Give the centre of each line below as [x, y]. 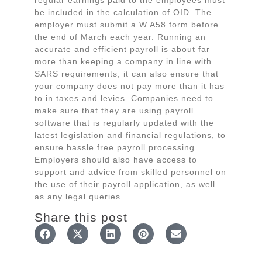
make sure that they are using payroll [114, 111]
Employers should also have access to [116, 160]
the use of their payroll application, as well [125, 185]
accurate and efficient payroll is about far [122, 49]
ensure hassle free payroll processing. [116, 148]
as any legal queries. [79, 197]
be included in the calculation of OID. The [123, 13]
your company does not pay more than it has [130, 86]
